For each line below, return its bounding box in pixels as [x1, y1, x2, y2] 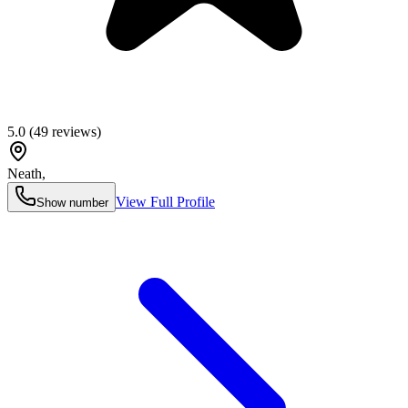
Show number [36, 195, 108, 209]
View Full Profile [116, 193, 215, 209]
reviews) [48, 123, 101, 139]
